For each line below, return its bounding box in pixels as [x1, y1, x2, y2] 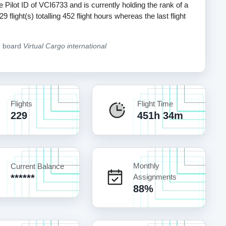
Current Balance [11, 161, 65, 171]
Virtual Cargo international [23, 41, 106, 50]
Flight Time [137, 99, 173, 108]
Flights [11, 99, 33, 108]
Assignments [133, 172, 177, 181]
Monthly [133, 161, 159, 170]
